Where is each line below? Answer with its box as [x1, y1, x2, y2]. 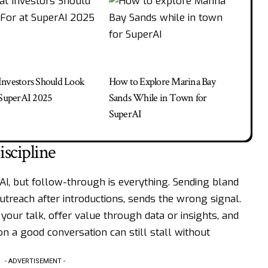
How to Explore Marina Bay [108, 75, 215, 89]
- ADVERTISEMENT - [5, 257, 66, 265]
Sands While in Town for [108, 91, 207, 105]
